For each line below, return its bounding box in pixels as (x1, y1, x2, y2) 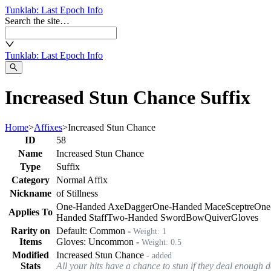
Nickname (9, 188, 51, 198)
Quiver (204, 212, 231, 223)
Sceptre (226, 201, 254, 212)
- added (144, 250, 172, 260)
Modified (11, 249, 49, 260)
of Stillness (56, 188, 98, 198)
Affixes (34, 122, 62, 132)
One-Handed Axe (56, 201, 124, 212)
